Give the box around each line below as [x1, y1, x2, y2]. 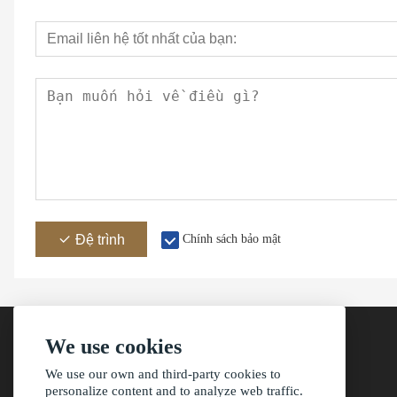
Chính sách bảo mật [183, 232, 281, 245]
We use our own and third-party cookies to [45, 367, 281, 381]
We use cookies [45, 335, 182, 358]
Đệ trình [75, 232, 125, 247]
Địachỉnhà [179, 377, 237, 392]
